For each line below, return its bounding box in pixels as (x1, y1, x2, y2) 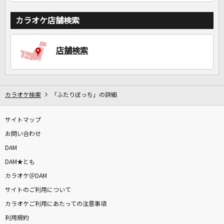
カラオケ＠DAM (5, 173, 47, 179)
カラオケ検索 (5, 92, 41, 98)
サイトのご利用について (5, 187, 71, 193)
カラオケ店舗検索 (15, 16, 79, 25)
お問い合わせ (5, 131, 41, 137)
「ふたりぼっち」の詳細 (51, 92, 117, 98)
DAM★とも (5, 159, 35, 165)
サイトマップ (5, 117, 41, 123)
